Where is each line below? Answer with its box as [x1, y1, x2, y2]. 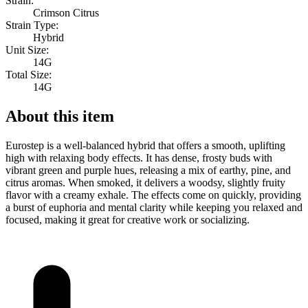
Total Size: [5, 69, 52, 81]
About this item [5, 107, 114, 125]
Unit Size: [5, 44, 49, 56]
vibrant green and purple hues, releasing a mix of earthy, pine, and [5, 164, 291, 176]
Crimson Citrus [33, 7, 99, 19]
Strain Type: [5, 19, 58, 32]
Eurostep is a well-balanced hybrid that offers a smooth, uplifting [5, 139, 285, 151]
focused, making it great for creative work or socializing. [5, 213, 250, 225]
